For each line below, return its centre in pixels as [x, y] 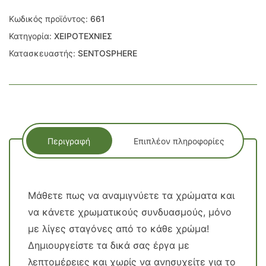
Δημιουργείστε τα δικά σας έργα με [109, 245]
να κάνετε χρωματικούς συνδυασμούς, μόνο [130, 212]
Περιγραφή [69, 141]
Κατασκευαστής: [43, 53]
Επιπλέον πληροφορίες [179, 141]
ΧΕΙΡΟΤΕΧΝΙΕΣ [83, 36]
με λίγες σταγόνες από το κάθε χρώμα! [118, 229]
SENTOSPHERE [107, 53]
